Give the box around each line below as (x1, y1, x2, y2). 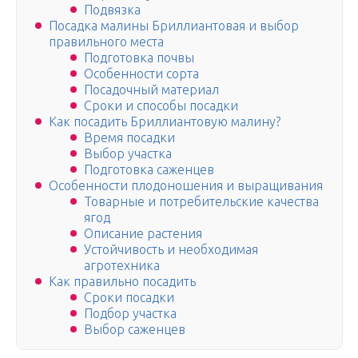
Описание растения (84, 226, 202, 241)
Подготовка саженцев (84, 162, 214, 177)
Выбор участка (84, 146, 172, 161)
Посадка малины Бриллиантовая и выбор (49, 18, 299, 34)
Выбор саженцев (84, 322, 185, 337)
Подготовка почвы (84, 50, 194, 66)
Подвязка (84, 2, 141, 18)
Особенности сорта (84, 66, 199, 82)
